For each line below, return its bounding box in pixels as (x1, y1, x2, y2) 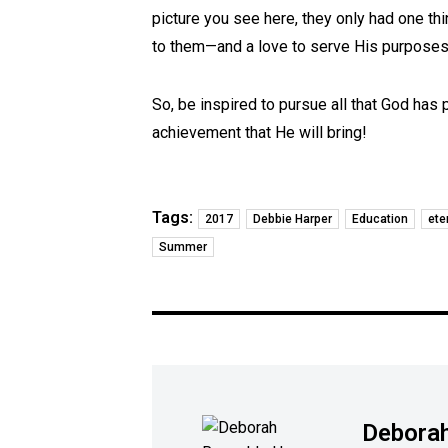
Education (352, 212, 408, 226)
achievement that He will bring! (152, 123, 367, 142)
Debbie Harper (253, 212, 332, 226)
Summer (159, 240, 207, 254)
